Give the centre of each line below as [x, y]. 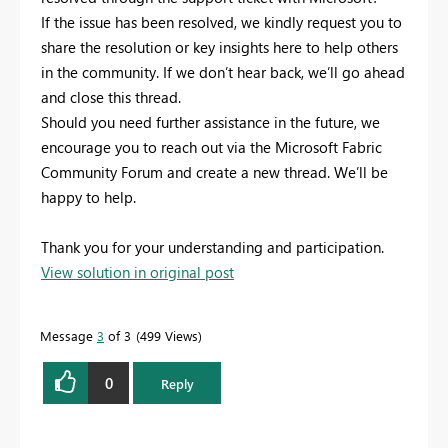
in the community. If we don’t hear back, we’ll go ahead [223, 72]
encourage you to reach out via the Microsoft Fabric [211, 147]
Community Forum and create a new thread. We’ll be [214, 172]
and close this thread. [111, 97]
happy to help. [88, 197]
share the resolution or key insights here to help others [219, 47]
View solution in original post [137, 272]
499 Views [169, 336]
